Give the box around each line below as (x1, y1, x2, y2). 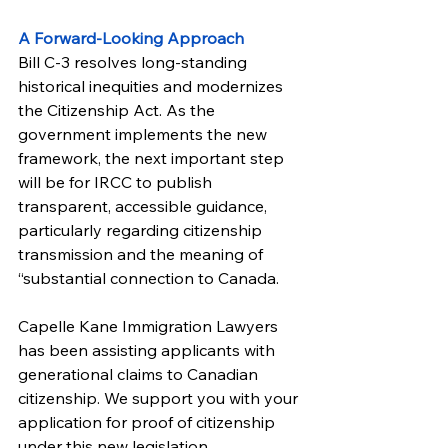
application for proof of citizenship (18, 412, 279, 432)
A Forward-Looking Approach (18, 28, 244, 48)
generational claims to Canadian (18, 364, 262, 384)
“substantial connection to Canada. (18, 268, 279, 288)
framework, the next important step (18, 148, 288, 168)
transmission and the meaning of (18, 244, 267, 264)
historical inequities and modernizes (18, 76, 287, 96)
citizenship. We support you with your (18, 388, 302, 408)
